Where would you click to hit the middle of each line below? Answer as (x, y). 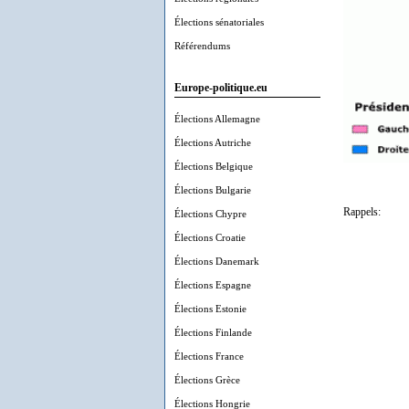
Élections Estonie (210, 309)
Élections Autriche (213, 142)
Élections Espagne (213, 285)
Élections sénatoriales (219, 22)
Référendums (202, 46)
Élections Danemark (217, 261)
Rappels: (362, 212)
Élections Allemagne (217, 119)
